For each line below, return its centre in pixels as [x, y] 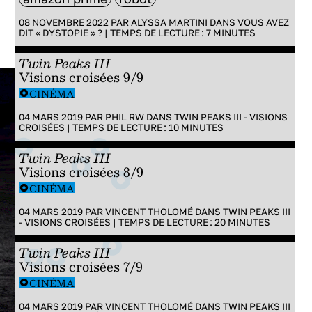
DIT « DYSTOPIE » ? [60, 33]
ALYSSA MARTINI [169, 22]
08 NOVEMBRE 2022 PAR [75, 22]
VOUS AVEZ [263, 22]
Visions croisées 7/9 [80, 266]
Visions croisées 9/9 [81, 77]
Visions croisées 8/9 [81, 172]
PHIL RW [124, 117]
